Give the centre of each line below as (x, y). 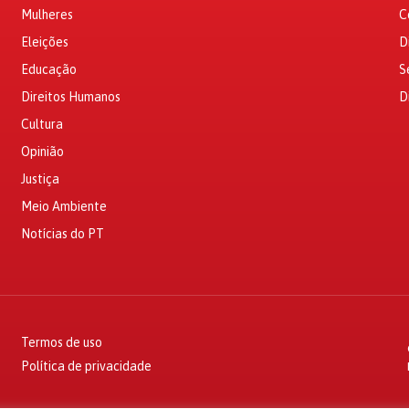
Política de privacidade (86, 366)
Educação (48, 69)
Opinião (42, 152)
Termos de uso (61, 342)
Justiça (40, 179)
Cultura (42, 124)
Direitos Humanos (70, 97)
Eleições (44, 42)
